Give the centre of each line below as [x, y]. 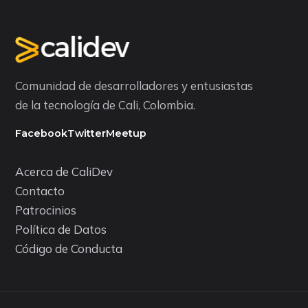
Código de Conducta [69, 248]
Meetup [126, 133]
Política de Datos [61, 229]
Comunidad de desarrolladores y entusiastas [134, 85]
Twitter [87, 133]
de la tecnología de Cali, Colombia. [105, 104]
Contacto [40, 190]
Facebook [41, 133]
